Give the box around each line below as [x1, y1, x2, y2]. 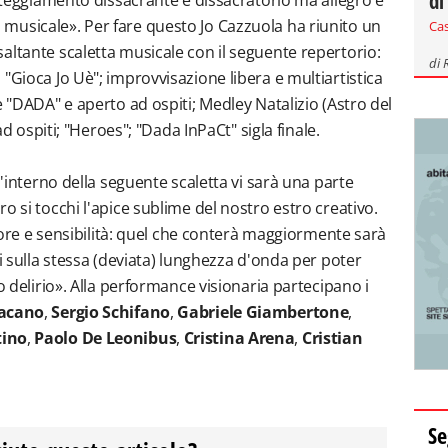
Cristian [301, 327, 363, 349]
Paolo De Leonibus [34, 327, 177, 349]
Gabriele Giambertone [177, 301, 349, 323]
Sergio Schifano [51, 301, 170, 323]
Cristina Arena [183, 327, 295, 349]
